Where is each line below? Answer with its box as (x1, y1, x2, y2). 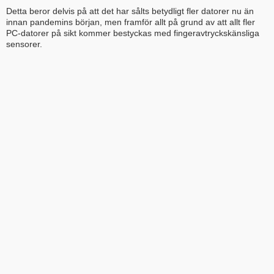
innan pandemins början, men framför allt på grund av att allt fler (6, 17, 255, 28)
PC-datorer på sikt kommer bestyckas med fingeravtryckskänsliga (6, 28, 259, 39)
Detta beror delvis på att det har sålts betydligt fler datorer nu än (6, 6, 254, 17)
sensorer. (6, 39, 42, 50)
